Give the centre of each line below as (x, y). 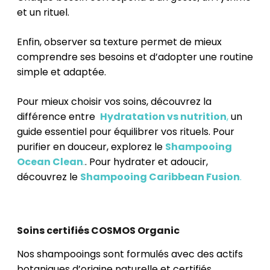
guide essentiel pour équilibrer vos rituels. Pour (126, 131)
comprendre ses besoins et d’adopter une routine (135, 57)
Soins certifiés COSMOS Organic (98, 230)
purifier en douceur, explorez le (91, 146)
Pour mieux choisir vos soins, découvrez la (114, 101)
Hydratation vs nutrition (163, 116)
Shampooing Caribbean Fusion (160, 177)
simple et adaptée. (61, 72)
